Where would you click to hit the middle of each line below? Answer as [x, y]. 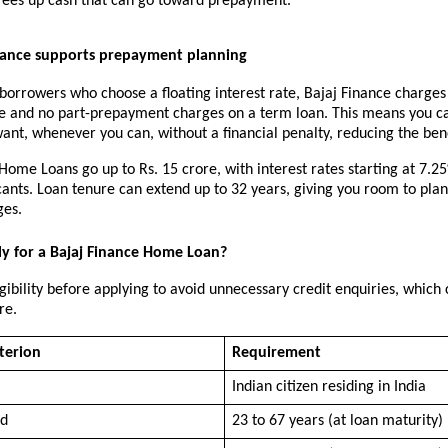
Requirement [276, 352]
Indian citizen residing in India [328, 386]
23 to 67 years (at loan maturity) [337, 420]
